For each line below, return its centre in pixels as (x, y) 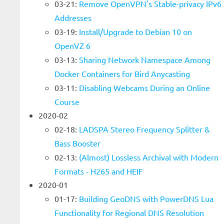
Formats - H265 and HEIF (99, 171)
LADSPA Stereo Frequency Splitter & (144, 129)
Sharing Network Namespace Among (145, 59)
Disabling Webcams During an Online (144, 87)
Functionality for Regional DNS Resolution (129, 212)
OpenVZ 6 (72, 45)
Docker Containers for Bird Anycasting (122, 73)
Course (67, 101)
